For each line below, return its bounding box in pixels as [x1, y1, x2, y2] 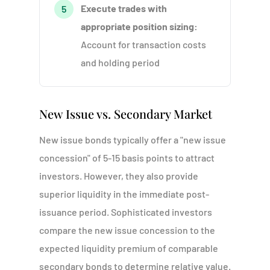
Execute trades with [80, 2, 167, 14]
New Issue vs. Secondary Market [39, 105, 212, 122]
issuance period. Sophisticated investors [39, 206, 212, 218]
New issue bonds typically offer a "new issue [39, 134, 226, 145]
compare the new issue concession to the [39, 224, 215, 236]
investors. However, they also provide [39, 170, 198, 181]
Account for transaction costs [80, 39, 206, 50]
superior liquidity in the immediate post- [39, 188, 209, 199]
